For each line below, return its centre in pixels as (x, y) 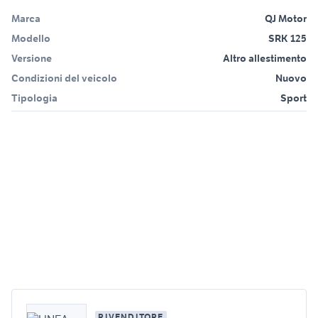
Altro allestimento (265, 59)
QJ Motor (286, 19)
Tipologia (34, 98)
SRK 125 (287, 39)
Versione (32, 59)
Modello (31, 39)
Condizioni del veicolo (64, 78)
